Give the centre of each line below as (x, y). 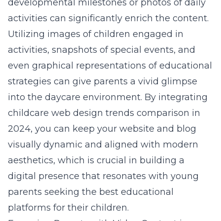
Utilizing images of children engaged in (96, 34)
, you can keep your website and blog (113, 129)
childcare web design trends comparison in (104, 113)
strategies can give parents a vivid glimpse (103, 81)
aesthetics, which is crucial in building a (96, 160)
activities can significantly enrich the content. (108, 18)
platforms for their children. (68, 208)
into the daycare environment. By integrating (108, 97)
